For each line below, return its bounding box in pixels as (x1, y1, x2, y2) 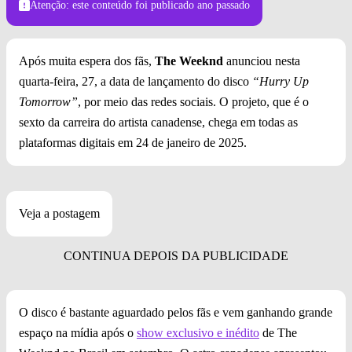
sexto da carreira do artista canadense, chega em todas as (19, 115, 298, 130)
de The (259, 326, 297, 340)
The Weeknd (155, 54, 223, 68)
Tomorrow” (19, 95, 78, 109)
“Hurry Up (249, 75, 309, 89)
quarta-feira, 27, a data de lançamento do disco (19, 75, 249, 89)
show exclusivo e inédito (137, 326, 259, 340)
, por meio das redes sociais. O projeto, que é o (78, 95, 309, 109)
